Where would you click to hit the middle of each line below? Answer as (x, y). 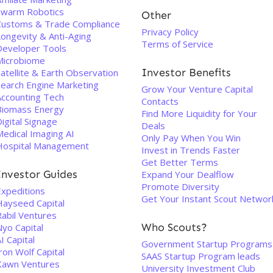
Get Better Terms (180, 162)
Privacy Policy (170, 32)
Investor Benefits (186, 73)
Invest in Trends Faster (191, 150)
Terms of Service (177, 44)
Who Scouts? (174, 227)
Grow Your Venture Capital (197, 89)
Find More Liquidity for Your (199, 113)
